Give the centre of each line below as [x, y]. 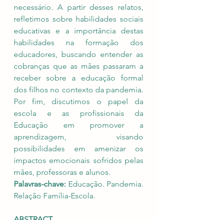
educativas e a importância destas [79, 31]
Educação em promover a [79, 125]
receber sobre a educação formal [79, 78]
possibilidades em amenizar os [79, 149]
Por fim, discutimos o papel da [79, 101]
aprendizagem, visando [79, 137]
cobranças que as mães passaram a [79, 66]
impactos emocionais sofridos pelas [79, 160]
